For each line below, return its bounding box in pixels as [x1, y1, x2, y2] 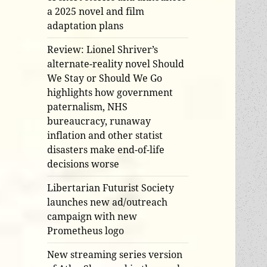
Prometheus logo [47, 224, 125, 238]
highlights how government [47, 86, 173, 100]
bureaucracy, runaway [47, 114, 151, 128]
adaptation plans [47, 19, 124, 33]
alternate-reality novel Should [47, 57, 185, 71]
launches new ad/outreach [47, 195, 168, 209]
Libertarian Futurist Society [47, 181, 175, 195]
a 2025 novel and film [47, 5, 145, 18]
